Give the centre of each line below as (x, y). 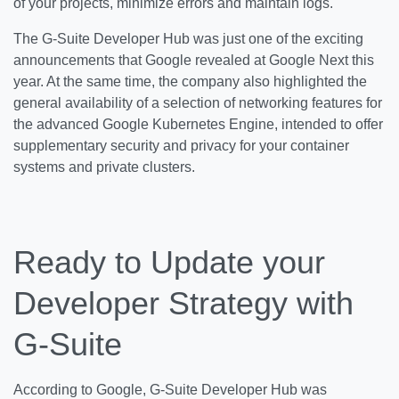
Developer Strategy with (183, 303)
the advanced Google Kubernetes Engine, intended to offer (198, 124)
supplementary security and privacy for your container (181, 146)
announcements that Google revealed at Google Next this (194, 60)
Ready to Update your (169, 262)
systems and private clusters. (104, 167)
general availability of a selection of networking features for (198, 103)
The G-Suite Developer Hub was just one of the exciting (188, 39)
